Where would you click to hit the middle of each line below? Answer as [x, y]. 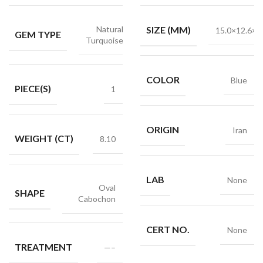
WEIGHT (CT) [44, 138]
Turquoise [104, 40]
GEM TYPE [38, 34]
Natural [110, 29]
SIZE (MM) [168, 30]
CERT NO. [168, 229]
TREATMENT [43, 247]
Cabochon [97, 199]
